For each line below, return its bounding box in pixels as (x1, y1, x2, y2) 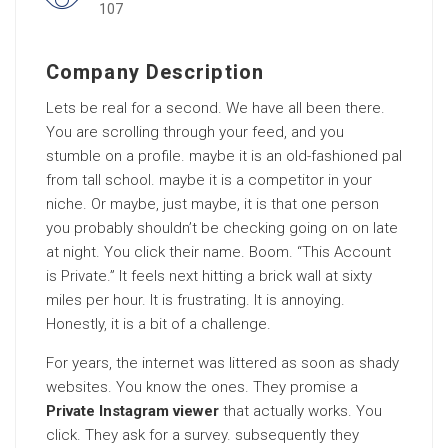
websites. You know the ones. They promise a (46, 378, 358, 396)
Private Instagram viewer (46, 402, 219, 420)
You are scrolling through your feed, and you (46, 123, 344, 141)
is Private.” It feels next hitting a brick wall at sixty (46, 267, 372, 285)
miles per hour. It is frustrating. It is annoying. (46, 291, 345, 309)
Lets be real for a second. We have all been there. (46, 99, 385, 117)
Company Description (46, 58, 264, 87)
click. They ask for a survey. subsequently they (46, 426, 359, 444)
